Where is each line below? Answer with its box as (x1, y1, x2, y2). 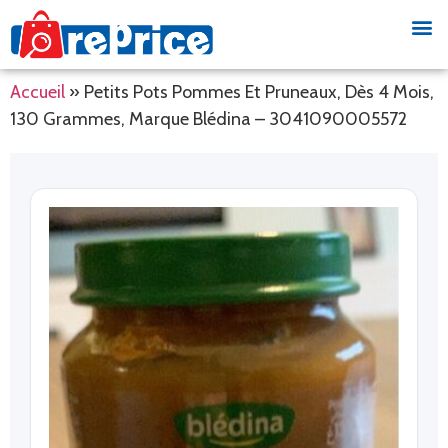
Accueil (10, 81, 65, 104)
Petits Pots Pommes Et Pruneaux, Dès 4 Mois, (84, 81, 434, 104)
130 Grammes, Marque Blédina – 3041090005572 (10, 108, 407, 131)
